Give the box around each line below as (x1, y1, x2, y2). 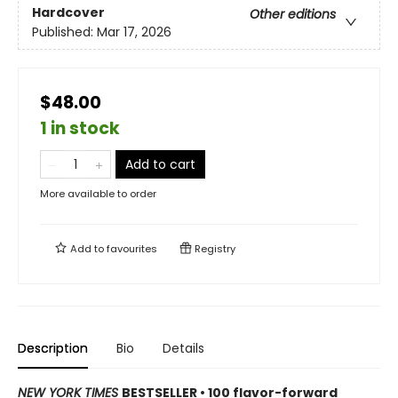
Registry (192, 242, 235, 256)
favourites (107, 242, 157, 256)
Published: (32, 23, 97, 42)
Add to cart (125, 155, 195, 173)
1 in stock (40, 116, 120, 140)
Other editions (250, 5, 336, 24)
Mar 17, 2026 (97, 23, 171, 42)
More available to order (40, 187, 156, 201)
